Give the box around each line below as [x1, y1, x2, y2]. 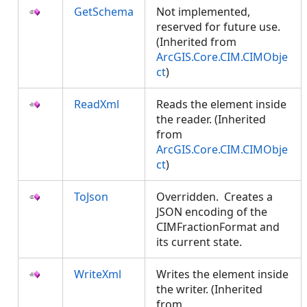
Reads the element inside [156, 97, 286, 112]
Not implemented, [156, 4, 250, 19]
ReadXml [74, 97, 119, 112]
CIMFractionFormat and [156, 219, 280, 234]
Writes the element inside [156, 267, 288, 282]
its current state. [156, 234, 247, 249]
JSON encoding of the [156, 204, 267, 219]
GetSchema [74, 4, 134, 19]
